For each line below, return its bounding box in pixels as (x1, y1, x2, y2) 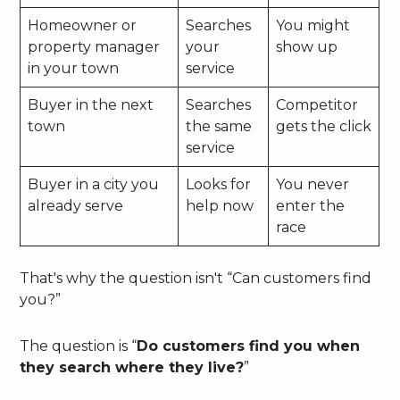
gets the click (276, 118, 372, 136)
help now (186, 197, 254, 215)
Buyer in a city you (28, 176, 160, 194)
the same (186, 118, 253, 136)
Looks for (186, 176, 252, 194)
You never (276, 176, 350, 194)
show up (276, 38, 338, 56)
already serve (28, 197, 124, 215)
